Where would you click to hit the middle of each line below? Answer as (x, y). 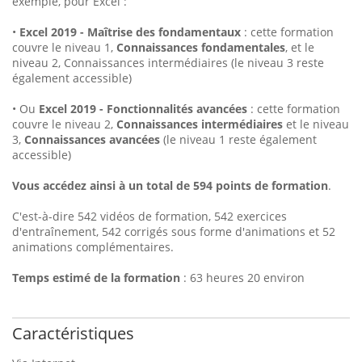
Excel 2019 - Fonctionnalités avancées (143, 109)
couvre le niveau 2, (64, 124)
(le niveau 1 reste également (238, 140)
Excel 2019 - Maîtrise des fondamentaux (130, 32)
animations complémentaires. (93, 247)
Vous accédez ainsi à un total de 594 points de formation (170, 186)
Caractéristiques (73, 334)
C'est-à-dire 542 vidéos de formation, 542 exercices (149, 217)
